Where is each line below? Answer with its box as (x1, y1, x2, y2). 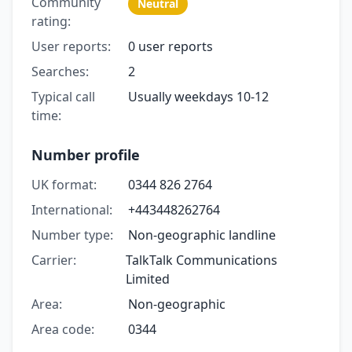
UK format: (31, 175, 97, 193)
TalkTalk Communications (126, 251, 278, 269)
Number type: (31, 225, 113, 244)
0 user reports (127, 37, 213, 55)
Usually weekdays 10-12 (127, 87, 269, 105)
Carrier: (31, 251, 76, 269)
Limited (126, 269, 170, 288)
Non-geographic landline (127, 225, 276, 244)
